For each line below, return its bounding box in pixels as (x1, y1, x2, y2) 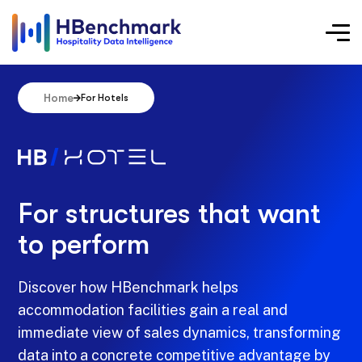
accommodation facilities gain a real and (18, 301, 288, 319)
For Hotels (81, 91, 129, 103)
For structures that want (18, 197, 322, 231)
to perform (18, 228, 150, 262)
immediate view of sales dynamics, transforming (18, 324, 342, 342)
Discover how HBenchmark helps (18, 279, 239, 297)
